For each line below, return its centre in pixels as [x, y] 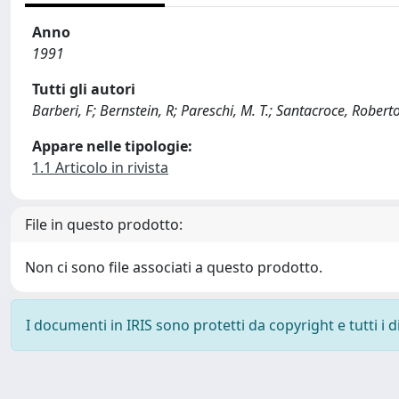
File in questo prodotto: [104, 224]
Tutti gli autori [84, 89]
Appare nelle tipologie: [112, 146]
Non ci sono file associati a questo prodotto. [174, 267]
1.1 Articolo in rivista [100, 167]
